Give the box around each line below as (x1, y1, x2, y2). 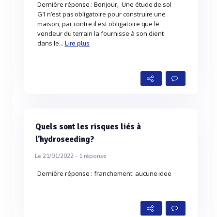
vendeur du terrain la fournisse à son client (37, 29, 164, 38)
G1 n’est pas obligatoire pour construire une (37, 10, 166, 18)
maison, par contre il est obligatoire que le (37, 19, 160, 28)
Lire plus (64, 39, 90, 48)
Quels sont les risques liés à (35, 122, 141, 132)
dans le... (37, 39, 65, 47)
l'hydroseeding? (35, 134, 94, 144)
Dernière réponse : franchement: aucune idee (37, 169, 172, 178)
